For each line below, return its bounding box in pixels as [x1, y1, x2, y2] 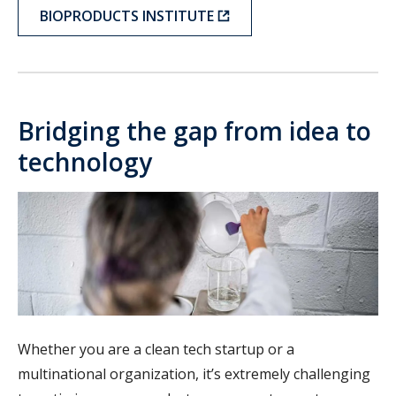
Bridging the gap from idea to [18, 114, 371, 148]
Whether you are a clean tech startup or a [18, 339, 294, 360]
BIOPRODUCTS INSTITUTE [40, 6, 214, 27]
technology [18, 145, 152, 179]
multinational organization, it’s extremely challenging [18, 364, 370, 385]
